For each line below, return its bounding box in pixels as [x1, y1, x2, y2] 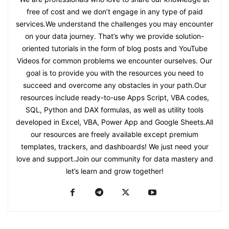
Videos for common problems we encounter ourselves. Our [17, 56, 212, 65]
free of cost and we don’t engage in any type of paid [26, 7, 203, 16]
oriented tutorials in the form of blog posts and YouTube [21, 43, 208, 53]
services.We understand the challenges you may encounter [16, 19, 213, 28]
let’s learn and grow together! [65, 166, 164, 175]
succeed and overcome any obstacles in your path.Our [22, 80, 207, 89]
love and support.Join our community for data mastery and [16, 154, 213, 163]
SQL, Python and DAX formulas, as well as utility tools [26, 105, 203, 114]
